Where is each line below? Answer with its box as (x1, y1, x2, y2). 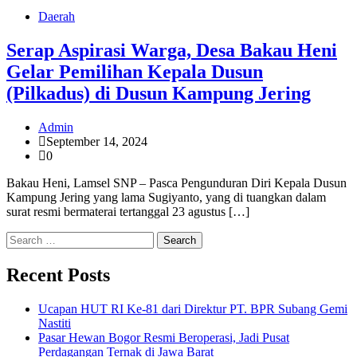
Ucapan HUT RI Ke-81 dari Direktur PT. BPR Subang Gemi (38, 301, 347, 316)
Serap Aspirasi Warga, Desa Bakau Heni (6, 40, 337, 61)
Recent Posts (6, 264, 110, 285)
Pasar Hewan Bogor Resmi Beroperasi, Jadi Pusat (38, 330, 289, 344)
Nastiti (38, 316, 71, 330)
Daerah (38, 10, 75, 24)
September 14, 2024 (46, 135, 147, 149)
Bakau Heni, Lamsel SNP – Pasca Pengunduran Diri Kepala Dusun (6, 176, 347, 190)
